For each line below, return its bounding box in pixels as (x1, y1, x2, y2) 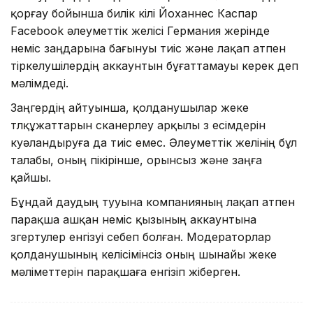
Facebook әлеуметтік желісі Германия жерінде (10, 23, 270, 38)
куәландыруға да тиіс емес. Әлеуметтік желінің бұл (10, 135, 297, 150)
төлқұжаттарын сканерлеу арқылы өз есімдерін (10, 117, 265, 132)
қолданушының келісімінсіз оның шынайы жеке (10, 247, 277, 261)
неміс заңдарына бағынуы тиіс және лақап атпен (10, 41, 286, 55)
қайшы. (10, 170, 51, 184)
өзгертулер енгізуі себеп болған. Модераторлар (10, 229, 271, 244)
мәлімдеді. (10, 75, 68, 90)
